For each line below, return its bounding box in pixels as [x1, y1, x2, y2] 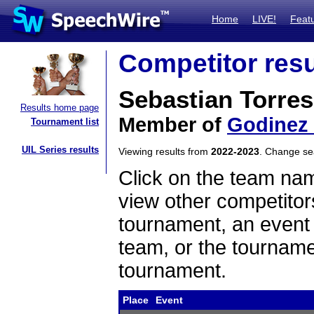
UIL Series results [22, 144, 99, 155]
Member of [118, 114, 227, 136]
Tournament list [31, 116, 99, 127]
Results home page [20, 102, 99, 113]
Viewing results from [118, 146, 211, 157]
